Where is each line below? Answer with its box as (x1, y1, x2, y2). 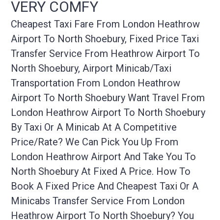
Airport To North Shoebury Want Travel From (11, 92, 205, 104)
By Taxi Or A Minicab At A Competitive (11, 121, 177, 134)
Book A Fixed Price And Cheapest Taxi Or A (11, 180, 199, 192)
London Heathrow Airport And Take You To (11, 151, 196, 163)
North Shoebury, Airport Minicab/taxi (11, 62, 172, 75)
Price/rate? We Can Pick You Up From (11, 136, 179, 148)
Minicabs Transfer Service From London (11, 195, 185, 207)
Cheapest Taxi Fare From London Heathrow (11, 18, 200, 30)
